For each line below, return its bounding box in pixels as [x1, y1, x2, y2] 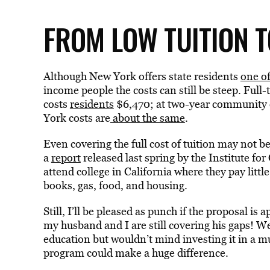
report [51, 150, 81, 165]
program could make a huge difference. [43, 245, 228, 260]
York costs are [43, 110, 110, 125]
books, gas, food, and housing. [43, 178, 187, 193]
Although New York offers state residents [43, 69, 240, 84]
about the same [110, 110, 185, 125]
